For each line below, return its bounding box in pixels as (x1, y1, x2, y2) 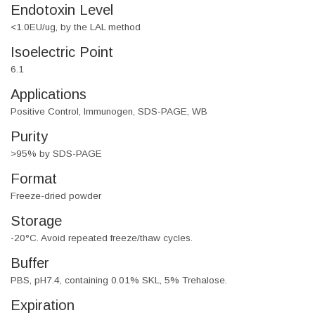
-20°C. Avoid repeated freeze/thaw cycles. (11, 233, 193, 244)
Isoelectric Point (11, 44, 113, 60)
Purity (11, 129, 48, 145)
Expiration (11, 297, 75, 314)
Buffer (11, 255, 49, 271)
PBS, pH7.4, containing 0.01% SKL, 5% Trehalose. (11, 275, 227, 286)
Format (11, 171, 57, 187)
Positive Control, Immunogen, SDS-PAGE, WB (11, 106, 207, 117)
